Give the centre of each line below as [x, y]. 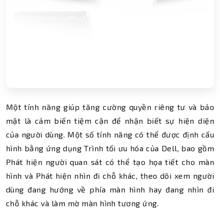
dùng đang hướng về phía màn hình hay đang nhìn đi [110, 189]
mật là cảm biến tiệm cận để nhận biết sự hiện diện [110, 121]
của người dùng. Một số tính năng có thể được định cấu [110, 134]
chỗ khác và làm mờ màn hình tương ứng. [83, 203]
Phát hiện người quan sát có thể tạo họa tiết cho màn [110, 162]
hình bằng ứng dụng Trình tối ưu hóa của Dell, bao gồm [110, 148]
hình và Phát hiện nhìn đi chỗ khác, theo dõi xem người [110, 176]
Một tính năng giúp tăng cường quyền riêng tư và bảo [110, 107]
